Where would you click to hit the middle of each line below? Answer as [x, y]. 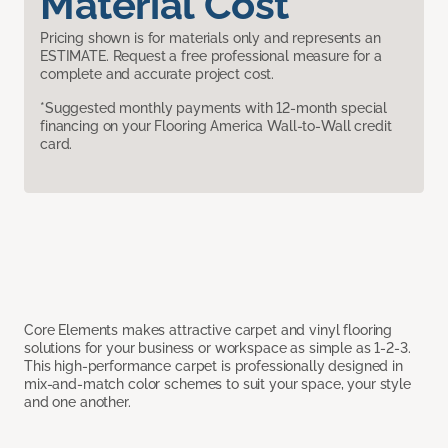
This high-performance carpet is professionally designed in [213, 366]
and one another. [77, 402]
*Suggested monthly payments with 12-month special [214, 108]
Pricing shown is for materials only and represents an [210, 38]
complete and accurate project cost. [157, 74]
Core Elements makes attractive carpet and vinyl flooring [208, 330]
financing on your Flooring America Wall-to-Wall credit [216, 126]
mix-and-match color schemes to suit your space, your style [217, 384]
